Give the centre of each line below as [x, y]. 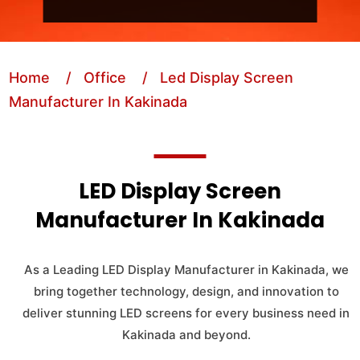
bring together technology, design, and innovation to [186, 291]
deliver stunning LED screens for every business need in [186, 313]
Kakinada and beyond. [186, 335]
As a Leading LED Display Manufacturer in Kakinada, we [186, 270]
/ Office [90, 78]
